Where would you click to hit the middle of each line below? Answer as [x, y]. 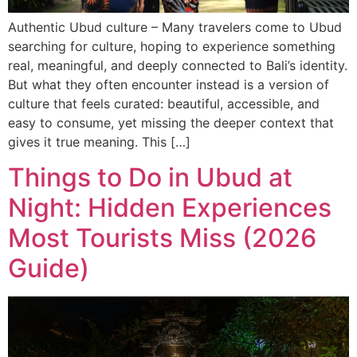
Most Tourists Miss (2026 [162, 238]
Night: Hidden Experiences [170, 208]
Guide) [49, 269]
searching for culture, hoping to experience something [172, 46]
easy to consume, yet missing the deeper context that [171, 122]
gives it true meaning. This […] [99, 141]
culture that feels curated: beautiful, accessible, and [164, 103]
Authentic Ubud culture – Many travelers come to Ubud [175, 27]
